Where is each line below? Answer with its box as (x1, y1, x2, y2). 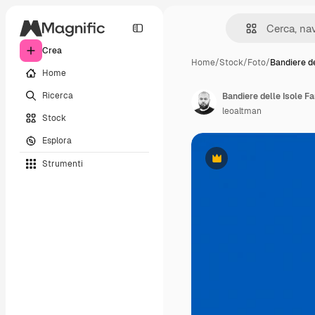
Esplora (42, 134, 72, 146)
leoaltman (222, 105, 262, 117)
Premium (215, 157, 252, 169)
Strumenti (42, 157, 83, 169)
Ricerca (42, 89, 73, 101)
